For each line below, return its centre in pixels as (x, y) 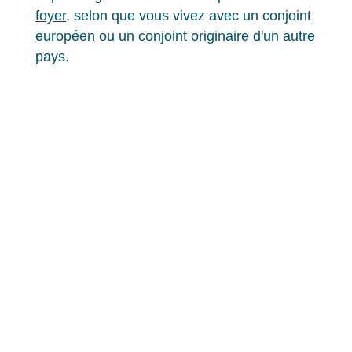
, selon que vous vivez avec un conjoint (189, 16)
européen (65, 37)
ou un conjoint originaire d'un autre (205, 37)
